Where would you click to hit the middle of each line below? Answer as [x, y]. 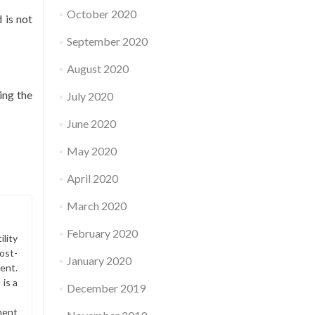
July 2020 [90, 96]
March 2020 [96, 206]
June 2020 [91, 123]
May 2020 [91, 151]
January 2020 [99, 261]
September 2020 [107, 41]
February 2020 [102, 233]
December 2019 [106, 288]
